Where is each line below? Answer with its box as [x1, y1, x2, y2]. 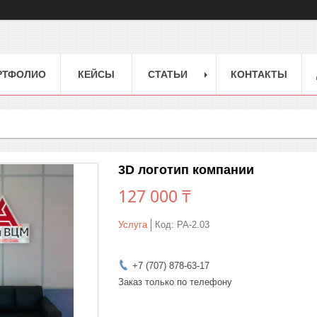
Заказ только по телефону [118, 276, 232, 287]
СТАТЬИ [148, 68, 188, 80]
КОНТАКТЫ [231, 68, 287, 80]
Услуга [118, 219, 147, 230]
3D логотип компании [118, 162, 254, 177]
